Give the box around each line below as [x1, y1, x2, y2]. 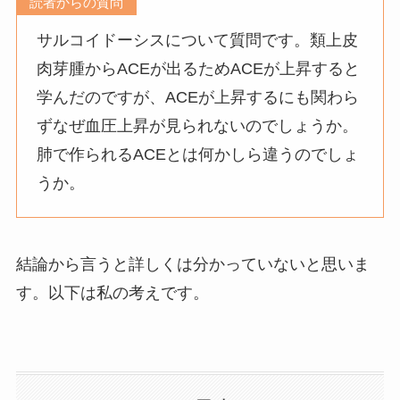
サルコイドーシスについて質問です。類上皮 [37, 31, 359, 50]
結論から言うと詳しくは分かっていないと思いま [15, 255, 370, 274]
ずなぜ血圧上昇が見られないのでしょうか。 [37, 117, 359, 136]
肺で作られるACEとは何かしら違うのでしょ [37, 146, 360, 164]
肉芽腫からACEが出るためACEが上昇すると [37, 60, 361, 79]
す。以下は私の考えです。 [15, 284, 213, 303]
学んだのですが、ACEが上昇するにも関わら [37, 88, 360, 107]
